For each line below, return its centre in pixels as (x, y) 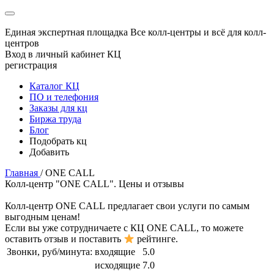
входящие (115, 252)
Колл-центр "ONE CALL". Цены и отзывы (94, 184)
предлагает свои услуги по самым (177, 206)
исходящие (117, 265)
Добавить (49, 152)
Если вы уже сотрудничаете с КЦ (76, 228)
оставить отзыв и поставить (64, 239)
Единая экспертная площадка (66, 32)
